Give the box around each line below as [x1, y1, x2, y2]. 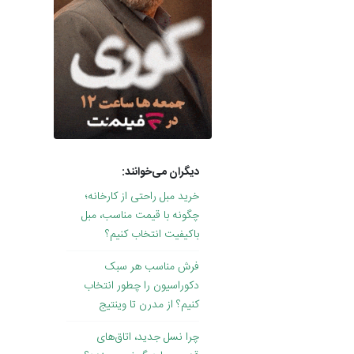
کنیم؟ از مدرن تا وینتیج [99, 296, 199, 315]
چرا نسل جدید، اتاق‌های [96, 328, 199, 348]
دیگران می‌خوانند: [122, 163, 199, 183]
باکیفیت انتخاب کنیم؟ [105, 225, 199, 245]
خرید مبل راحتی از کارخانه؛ [85, 187, 199, 207]
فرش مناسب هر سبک [105, 258, 199, 277]
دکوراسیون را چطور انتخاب [84, 277, 199, 296]
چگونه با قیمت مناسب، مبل [81, 206, 199, 226]
